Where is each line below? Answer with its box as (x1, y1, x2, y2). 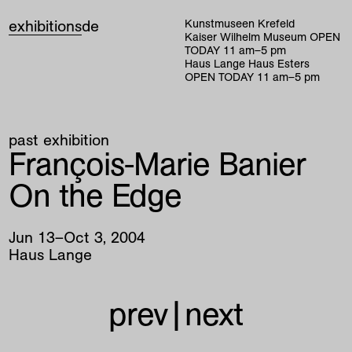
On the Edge (9, 174, 182, 215)
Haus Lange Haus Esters (185, 57, 310, 71)
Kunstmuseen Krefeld (185, 16, 295, 31)
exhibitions (9, 16, 82, 36)
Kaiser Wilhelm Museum (185, 30, 310, 45)
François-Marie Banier (9, 143, 306, 184)
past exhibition (9, 130, 110, 149)
